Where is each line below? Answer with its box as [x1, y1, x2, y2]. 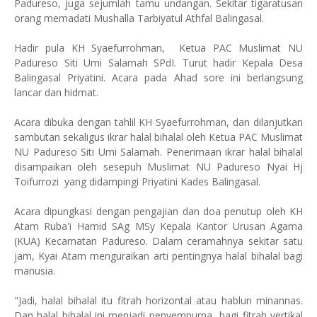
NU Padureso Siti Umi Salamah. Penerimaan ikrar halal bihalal [14, 145, 303, 158]
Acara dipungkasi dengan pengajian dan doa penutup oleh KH [14, 204, 303, 218]
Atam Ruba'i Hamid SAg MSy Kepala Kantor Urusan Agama [14, 219, 303, 233]
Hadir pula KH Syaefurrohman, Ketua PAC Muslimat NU [14, 41, 303, 54]
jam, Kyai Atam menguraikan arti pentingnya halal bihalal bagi [14, 249, 303, 263]
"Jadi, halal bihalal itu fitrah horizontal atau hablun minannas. [14, 294, 303, 307]
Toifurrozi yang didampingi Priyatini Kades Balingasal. [14, 175, 260, 188]
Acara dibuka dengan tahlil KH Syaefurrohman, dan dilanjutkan [14, 115, 303, 129]
